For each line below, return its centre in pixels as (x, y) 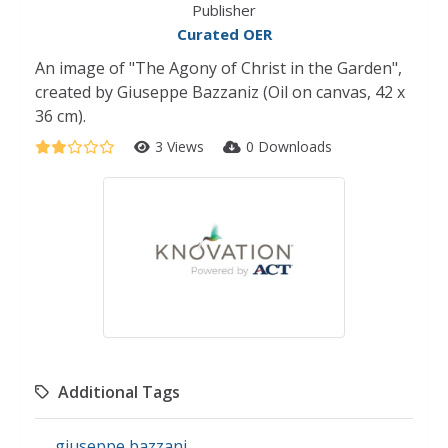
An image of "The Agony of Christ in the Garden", (218, 68)
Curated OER (224, 34)
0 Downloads (289, 146)
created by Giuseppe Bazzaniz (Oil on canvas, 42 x (220, 92)
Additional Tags (119, 391)
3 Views (181, 146)
